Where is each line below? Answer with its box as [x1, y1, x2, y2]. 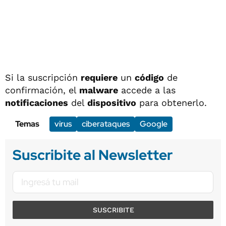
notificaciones [5, 97, 68, 108]
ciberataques [82, 118, 130, 129]
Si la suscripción [5, 72, 81, 83]
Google [140, 118, 167, 129]
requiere [81, 72, 118, 83]
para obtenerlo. [136, 97, 207, 108]
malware [79, 84, 118, 95]
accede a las [118, 84, 176, 95]
